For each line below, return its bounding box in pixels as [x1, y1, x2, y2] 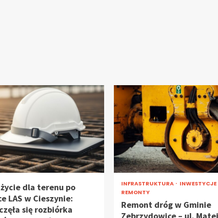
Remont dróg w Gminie [121, 199, 211, 210]
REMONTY [121, 188, 150, 196]
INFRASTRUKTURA [121, 180, 175, 187]
